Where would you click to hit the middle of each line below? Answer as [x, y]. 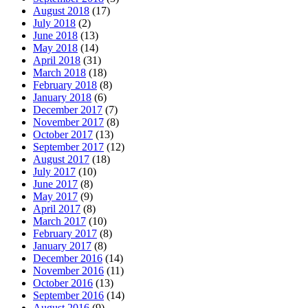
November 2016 [68, 270]
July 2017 [54, 171]
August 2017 [61, 159]
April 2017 [57, 208]
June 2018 [55, 35]
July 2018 [54, 23]
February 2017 [65, 233]
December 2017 [68, 109]
